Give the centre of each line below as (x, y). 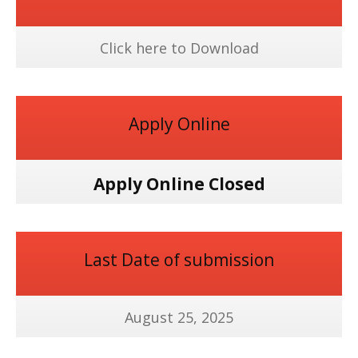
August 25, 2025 (179, 317)
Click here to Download (179, 48)
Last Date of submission (179, 260)
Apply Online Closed (179, 184)
